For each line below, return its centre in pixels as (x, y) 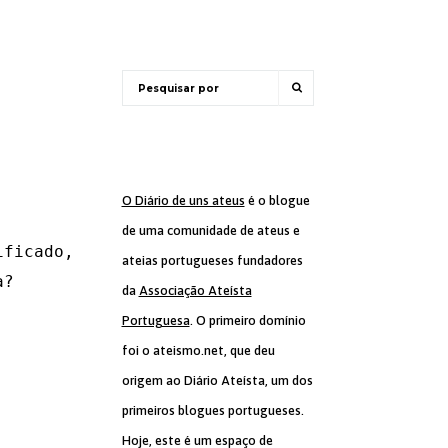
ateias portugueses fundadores (212, 260)
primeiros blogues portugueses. (212, 410)
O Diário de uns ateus (183, 200)
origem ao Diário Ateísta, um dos (217, 380)
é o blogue (277, 200)
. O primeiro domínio (247, 320)
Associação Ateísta (195, 290)
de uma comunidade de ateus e (210, 230)
